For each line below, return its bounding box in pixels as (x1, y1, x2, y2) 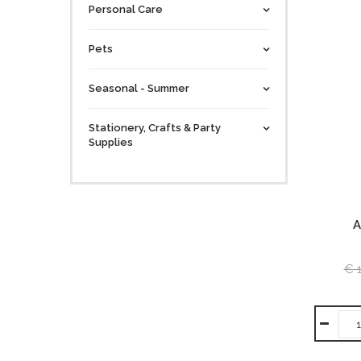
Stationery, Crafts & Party (89, 122, 221, 134)
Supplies (89, 136, 133, 148)
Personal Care (89, 3, 163, 15)
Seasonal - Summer (89, 82, 189, 94)
